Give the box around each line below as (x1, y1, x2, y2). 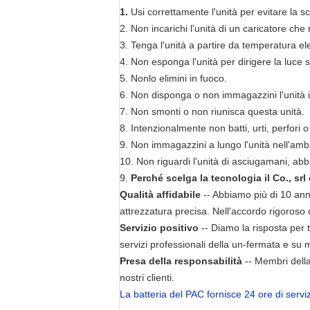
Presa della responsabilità (120, 255, 242, 267)
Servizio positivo (120, 222, 199, 234)
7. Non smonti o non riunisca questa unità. (120, 106, 304, 118)
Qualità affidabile (120, 189, 201, 201)
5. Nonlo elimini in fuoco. (120, 73, 227, 84)
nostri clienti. (120, 272, 174, 284)
